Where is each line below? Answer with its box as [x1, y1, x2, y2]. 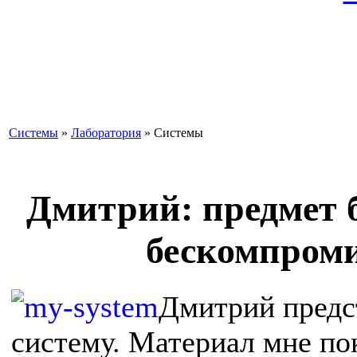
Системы [9, 126, 58, 140]
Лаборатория [71, 126, 141, 140]
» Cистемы [141, 126, 203, 140]
